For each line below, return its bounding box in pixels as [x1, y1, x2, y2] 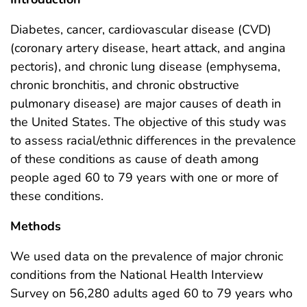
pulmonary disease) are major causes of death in [10, 95, 281, 112]
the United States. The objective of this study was [10, 114, 286, 131]
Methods [10, 218, 61, 235]
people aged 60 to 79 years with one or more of [10, 169, 278, 186]
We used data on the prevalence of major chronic [10, 248, 283, 265]
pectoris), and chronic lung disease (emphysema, [10, 58, 280, 75]
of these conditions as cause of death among [10, 151, 259, 168]
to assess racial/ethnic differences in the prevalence [10, 132, 296, 149]
